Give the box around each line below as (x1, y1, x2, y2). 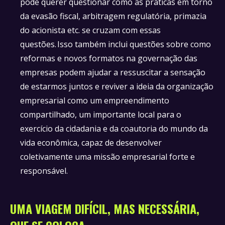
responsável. (20, 165, 72, 176)
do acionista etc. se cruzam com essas (20, 25, 161, 36)
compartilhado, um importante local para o (20, 109, 181, 120)
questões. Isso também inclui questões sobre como (20, 39, 211, 50)
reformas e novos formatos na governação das (20, 53, 197, 64)
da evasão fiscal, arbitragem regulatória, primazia (20, 11, 206, 22)
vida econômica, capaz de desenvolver (20, 137, 162, 148)
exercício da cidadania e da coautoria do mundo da (20, 123, 208, 134)
